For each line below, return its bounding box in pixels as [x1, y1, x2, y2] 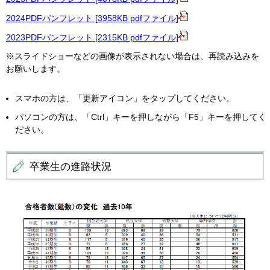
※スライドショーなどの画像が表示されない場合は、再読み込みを [6, 51, 259, 61]
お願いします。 [6, 64, 65, 74]
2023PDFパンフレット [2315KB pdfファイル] [6, 33, 178, 43]
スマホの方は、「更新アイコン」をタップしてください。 [15, 93, 234, 104]
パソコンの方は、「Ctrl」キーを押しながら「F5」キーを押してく [15, 112, 266, 122]
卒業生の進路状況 [30, 161, 111, 173]
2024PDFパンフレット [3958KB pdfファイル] [6, 13, 178, 24]
